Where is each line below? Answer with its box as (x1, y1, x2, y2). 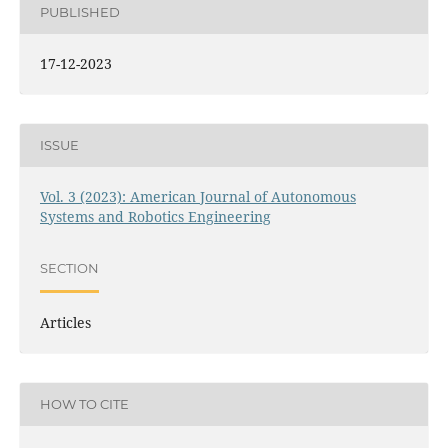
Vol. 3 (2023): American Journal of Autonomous (39, 186, 356, 206)
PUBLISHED (39, 4, 120, 21)
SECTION (39, 260, 99, 277)
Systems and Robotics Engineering (39, 206, 271, 226)
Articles (39, 312, 91, 332)
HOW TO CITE (39, 396, 129, 413)
